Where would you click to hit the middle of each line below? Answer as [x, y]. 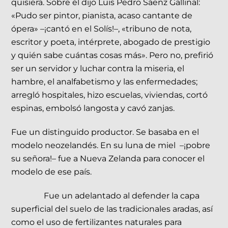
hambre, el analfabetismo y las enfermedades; [105, 82]
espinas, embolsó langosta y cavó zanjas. [94, 108]
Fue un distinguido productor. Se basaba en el [105, 132]
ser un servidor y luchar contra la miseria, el [98, 69]
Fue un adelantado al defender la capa [122, 196]
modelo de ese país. [53, 172]
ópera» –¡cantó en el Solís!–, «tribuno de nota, [102, 29]
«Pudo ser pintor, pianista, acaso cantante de [102, 16]
